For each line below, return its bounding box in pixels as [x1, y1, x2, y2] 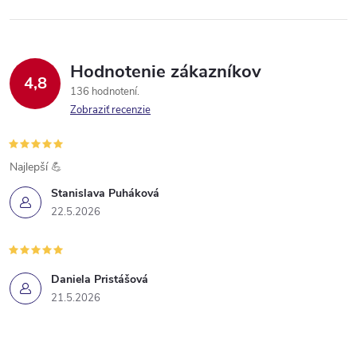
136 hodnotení [70, 84, 139, 100]
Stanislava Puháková [51, 186, 159, 202]
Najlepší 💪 [10, 159, 62, 175]
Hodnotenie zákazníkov [70, 60, 261, 84]
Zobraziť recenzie [70, 103, 151, 118]
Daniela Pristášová [51, 272, 148, 288]
